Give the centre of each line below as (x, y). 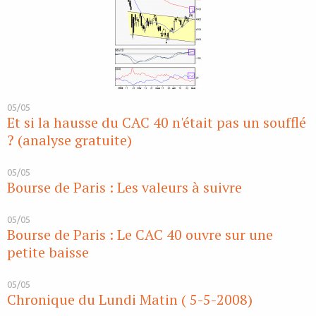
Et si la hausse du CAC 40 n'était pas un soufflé (157, 123)
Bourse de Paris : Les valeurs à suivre (124, 188)
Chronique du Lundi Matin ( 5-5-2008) (130, 300)
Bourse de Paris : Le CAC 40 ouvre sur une (140, 235)
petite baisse (48, 253)
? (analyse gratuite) (69, 140)
